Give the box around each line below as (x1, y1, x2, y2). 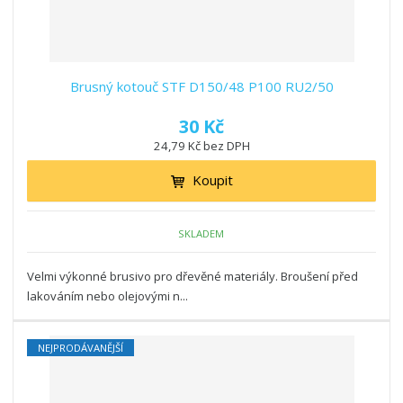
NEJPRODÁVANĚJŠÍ (38, 341, 124, 355)
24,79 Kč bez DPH (153, 138, 250, 155)
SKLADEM (178, 226, 225, 240)
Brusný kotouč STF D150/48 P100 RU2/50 (69, 77, 334, 96)
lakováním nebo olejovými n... (27, 288, 189, 305)
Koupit (192, 171, 233, 190)
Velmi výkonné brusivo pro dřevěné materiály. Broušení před (27, 268, 359, 285)
